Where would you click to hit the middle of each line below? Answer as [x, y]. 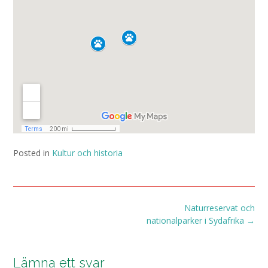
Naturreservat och [220, 208]
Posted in [33, 153]
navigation [33, 220]
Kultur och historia [87, 153]
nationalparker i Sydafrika [197, 220]
